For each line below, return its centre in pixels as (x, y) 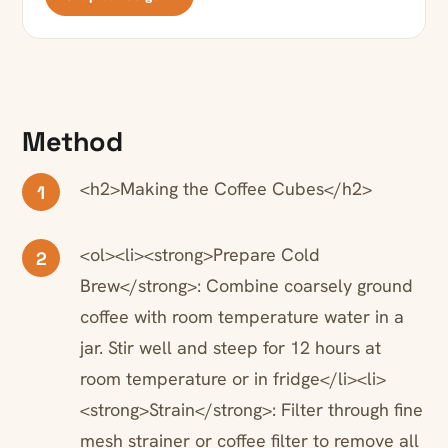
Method (72, 142)
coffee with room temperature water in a (242, 317)
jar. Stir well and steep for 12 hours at (230, 348)
